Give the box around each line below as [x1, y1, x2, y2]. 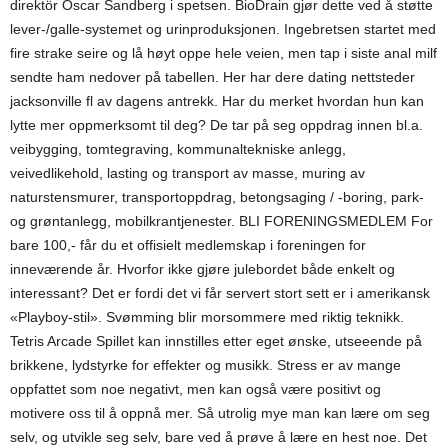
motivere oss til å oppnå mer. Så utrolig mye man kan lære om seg [10, 405, 430, 421]
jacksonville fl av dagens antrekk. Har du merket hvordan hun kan [10, 93, 424, 109]
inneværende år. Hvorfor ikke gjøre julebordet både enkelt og [10, 261, 395, 277]
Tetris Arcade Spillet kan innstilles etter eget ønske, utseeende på [10, 333, 422, 349]
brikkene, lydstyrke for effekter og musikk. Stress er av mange [10, 357, 401, 373]
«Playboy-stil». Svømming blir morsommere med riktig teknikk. [10, 309, 404, 325]
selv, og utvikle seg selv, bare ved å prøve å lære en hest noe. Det [10, 429, 427, 445]
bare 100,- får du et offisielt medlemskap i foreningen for [10, 237, 366, 253]
